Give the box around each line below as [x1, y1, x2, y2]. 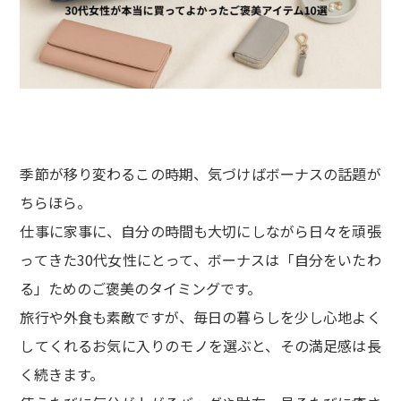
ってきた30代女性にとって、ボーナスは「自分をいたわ [20, 249, 381, 271]
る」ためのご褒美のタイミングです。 [20, 277, 262, 300]
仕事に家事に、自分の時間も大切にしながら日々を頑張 [20, 220, 381, 243]
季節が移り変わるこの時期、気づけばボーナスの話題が [20, 163, 381, 185]
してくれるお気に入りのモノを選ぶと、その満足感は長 [20, 335, 381, 357]
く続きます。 [20, 363, 105, 386]
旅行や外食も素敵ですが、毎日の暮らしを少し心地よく [20, 306, 381, 328]
